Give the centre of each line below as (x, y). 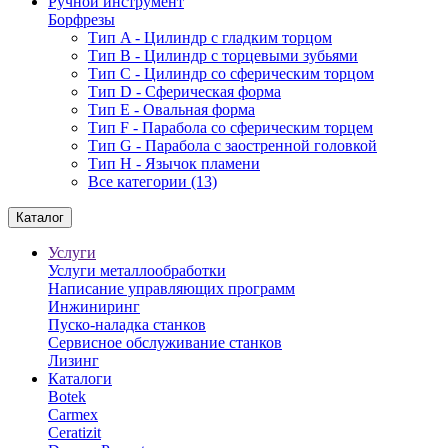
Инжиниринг (94, 306)
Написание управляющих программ (171, 288)
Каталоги (80, 378)
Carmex (73, 414)
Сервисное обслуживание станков (165, 342)
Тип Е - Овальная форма (171, 109)
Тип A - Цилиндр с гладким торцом (210, 37)
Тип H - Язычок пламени (174, 163)
